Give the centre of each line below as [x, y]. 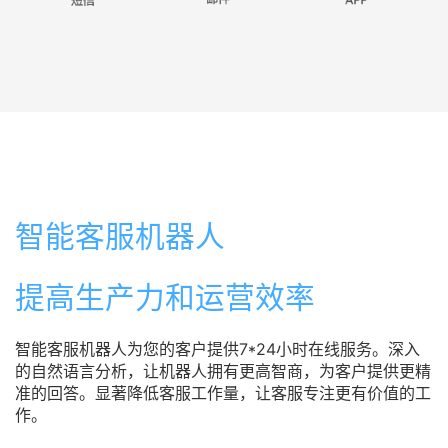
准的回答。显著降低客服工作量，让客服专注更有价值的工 [223, 392]
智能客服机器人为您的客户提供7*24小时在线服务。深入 [217, 348]
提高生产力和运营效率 [165, 296]
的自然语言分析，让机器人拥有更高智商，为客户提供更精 [223, 370]
